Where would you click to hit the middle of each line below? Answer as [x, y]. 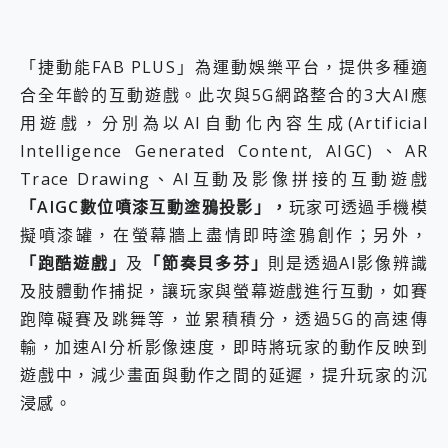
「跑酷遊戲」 [73, 263]
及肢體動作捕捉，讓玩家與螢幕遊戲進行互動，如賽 [224, 291]
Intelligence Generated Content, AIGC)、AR [224, 151]
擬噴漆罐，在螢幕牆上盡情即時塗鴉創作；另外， [224, 235]
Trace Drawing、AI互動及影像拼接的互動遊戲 [224, 179]
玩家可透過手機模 [358, 207]
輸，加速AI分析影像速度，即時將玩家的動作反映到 [224, 347]
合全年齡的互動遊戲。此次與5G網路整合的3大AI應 [224, 95]
